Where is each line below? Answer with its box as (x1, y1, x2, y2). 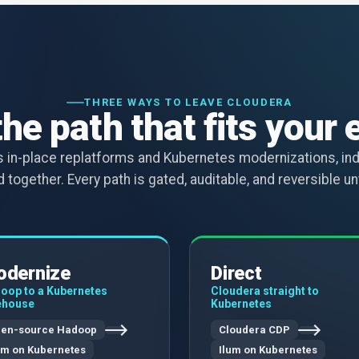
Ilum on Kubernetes (219, 344, 317, 357)
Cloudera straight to (211, 284, 319, 298)
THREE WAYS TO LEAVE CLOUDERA (84, 96, 292, 109)
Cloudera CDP (219, 324, 290, 337)
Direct (211, 262, 262, 285)
